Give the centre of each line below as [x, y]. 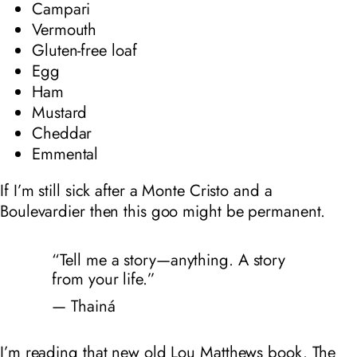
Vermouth [65, 29]
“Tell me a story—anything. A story [169, 259]
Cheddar [62, 133]
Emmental [65, 153]
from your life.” [104, 279]
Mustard [60, 112]
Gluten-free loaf [84, 50]
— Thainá [84, 306]
